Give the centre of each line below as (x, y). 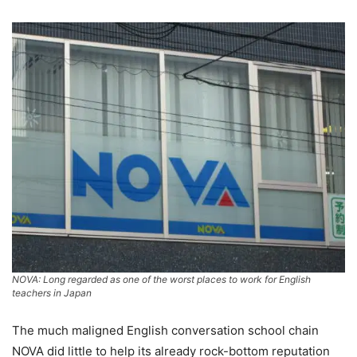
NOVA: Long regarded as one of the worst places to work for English (161, 279)
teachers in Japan (52, 292)
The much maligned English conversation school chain (165, 330)
